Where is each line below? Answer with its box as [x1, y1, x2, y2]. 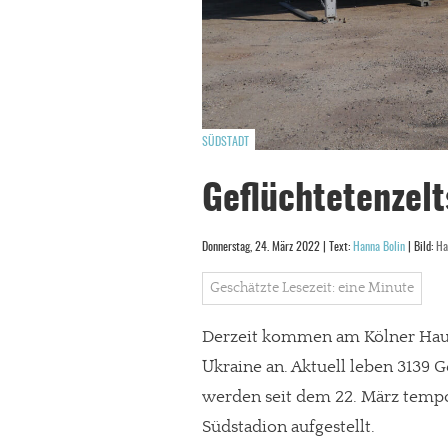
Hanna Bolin [353, 241, 405, 253]
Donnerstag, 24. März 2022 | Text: [202, 241, 353, 253]
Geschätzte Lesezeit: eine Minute [210, 280, 414, 296]
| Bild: [405, 241, 436, 253]
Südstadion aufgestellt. [202, 417, 375, 438]
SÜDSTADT [202, 136, 249, 148]
